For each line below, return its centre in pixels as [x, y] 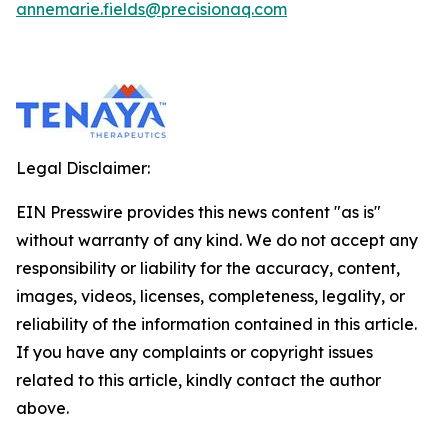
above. [42, 408]
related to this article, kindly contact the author [198, 380]
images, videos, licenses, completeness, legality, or [210, 296]
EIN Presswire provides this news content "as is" [198, 212]
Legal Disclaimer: [83, 168]
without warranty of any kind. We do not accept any [217, 240]
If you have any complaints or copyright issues [194, 352]
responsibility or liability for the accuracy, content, [208, 268]
